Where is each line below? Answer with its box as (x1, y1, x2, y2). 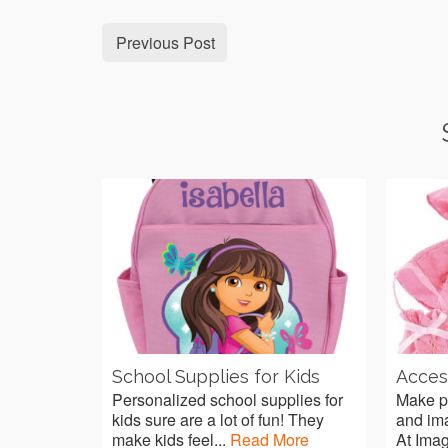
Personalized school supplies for (112, 388, 343, 412)
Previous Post (116, 30, 215, 54)
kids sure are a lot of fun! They (112, 408, 324, 432)
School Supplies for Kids (112, 366, 320, 388)
